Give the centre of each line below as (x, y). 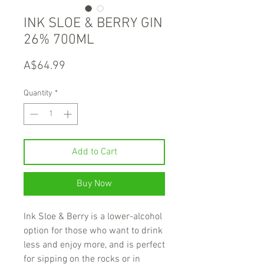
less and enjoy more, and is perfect (94, 245)
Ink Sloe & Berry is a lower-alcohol (93, 217)
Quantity (38, 94)
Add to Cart (94, 152)
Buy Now (94, 184)
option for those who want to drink (93, 231)
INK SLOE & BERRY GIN (93, 24)
